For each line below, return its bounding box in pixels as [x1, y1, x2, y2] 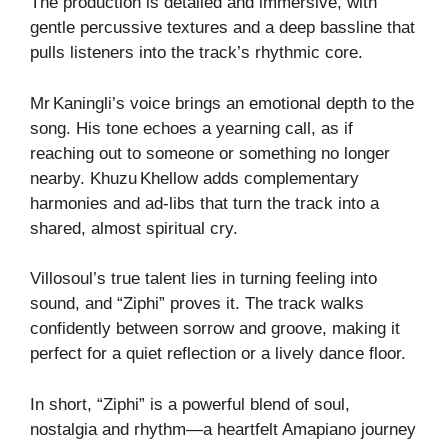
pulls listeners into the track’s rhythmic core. [30, 43, 363, 63]
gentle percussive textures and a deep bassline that [30, 18, 415, 38]
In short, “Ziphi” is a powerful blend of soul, [30, 394, 350, 414]
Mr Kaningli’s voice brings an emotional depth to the [30, 93, 414, 113]
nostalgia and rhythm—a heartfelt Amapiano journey [30, 419, 416, 439]
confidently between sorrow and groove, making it [30, 319, 400, 339]
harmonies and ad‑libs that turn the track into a [30, 193, 379, 213]
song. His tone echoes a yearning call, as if [30, 118, 353, 138]
